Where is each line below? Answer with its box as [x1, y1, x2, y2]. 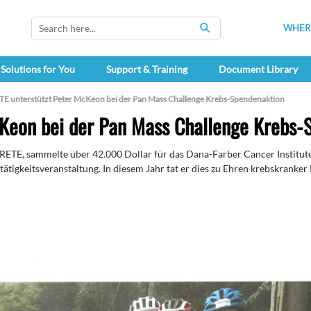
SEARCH [205, 28, 243, 41]
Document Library [218, 63, 298, 76]
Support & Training [106, 63, 187, 76]
